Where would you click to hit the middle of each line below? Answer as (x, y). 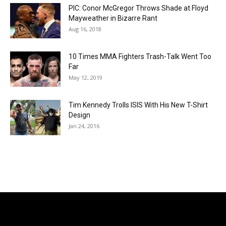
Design (79, 115)
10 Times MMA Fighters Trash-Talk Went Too (140, 56)
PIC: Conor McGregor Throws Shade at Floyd (138, 8)
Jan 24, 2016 (84, 126)
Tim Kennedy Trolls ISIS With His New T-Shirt (138, 105)
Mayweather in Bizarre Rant (113, 18)
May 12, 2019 (86, 77)
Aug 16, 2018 (85, 29)
